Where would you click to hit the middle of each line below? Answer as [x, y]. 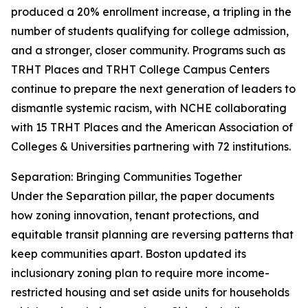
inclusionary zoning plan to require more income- [140, 273]
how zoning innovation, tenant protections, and [135, 216]
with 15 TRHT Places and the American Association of [152, 128]
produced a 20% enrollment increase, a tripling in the [151, 12]
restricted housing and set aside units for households [150, 293]
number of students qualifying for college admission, [150, 31]
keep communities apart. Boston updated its [129, 254]
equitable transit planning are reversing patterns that [152, 235]
